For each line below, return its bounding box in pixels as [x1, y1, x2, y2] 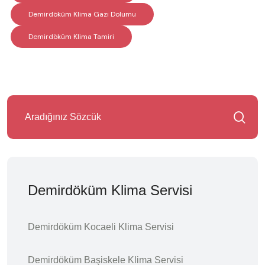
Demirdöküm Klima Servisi [28, 182, 192, 198]
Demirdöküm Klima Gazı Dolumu [28, 9, 136, 19]
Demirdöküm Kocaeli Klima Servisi [28, 221, 174, 232]
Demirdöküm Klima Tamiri [28, 31, 114, 41]
